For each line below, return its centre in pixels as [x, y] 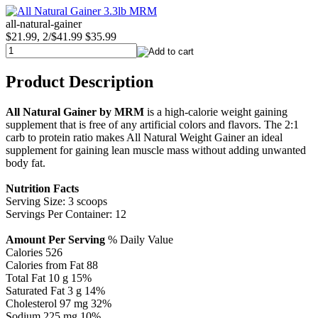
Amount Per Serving [55, 240]
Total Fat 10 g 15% [49, 278]
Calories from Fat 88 [52, 265]
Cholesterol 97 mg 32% [59, 304]
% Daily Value [139, 240]
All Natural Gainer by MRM [75, 112]
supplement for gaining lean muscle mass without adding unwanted [156, 150]
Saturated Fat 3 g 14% [55, 291]
